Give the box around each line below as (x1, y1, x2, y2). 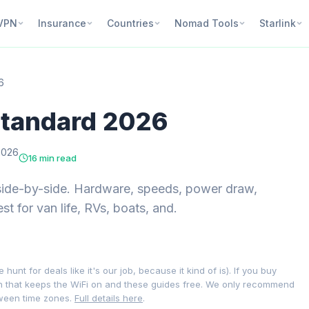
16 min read (28, 152, 77, 163)
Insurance (37, 17, 86, 29)
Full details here (74, 292, 143, 303)
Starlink (259, 17, 296, 29)
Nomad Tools (174, 17, 239, 29)
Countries (106, 17, 154, 29)
